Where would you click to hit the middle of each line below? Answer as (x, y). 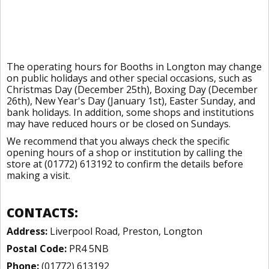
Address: (27, 231)
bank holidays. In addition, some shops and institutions (130, 112)
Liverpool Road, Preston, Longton (125, 231)
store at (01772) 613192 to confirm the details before (125, 164)
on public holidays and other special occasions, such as (129, 78)
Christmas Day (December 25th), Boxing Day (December (132, 89)
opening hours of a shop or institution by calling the (125, 153)
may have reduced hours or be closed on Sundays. (119, 124)
